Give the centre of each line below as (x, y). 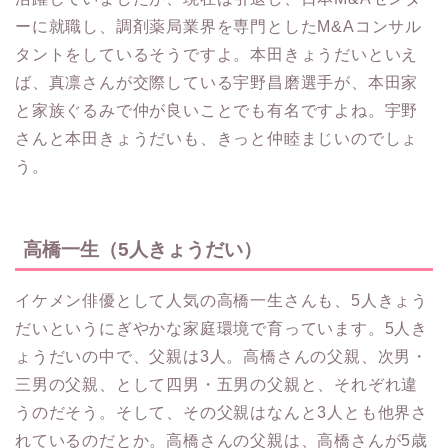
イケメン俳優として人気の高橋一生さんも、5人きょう (221, 300)
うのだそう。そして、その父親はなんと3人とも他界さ (221, 412)
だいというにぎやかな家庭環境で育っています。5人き (221, 328)
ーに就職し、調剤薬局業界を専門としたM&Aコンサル (218, 27)
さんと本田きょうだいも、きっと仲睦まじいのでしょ (217, 139)
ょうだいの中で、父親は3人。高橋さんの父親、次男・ (221, 356)
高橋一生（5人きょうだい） (142, 249)
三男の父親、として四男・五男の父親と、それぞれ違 (217, 384)
